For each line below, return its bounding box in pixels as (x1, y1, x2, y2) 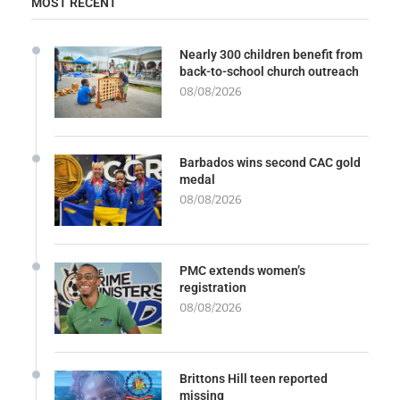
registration (179, 279, 246, 295)
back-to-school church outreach (179, 63, 359, 79)
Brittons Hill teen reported (179, 371, 328, 386)
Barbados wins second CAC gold (179, 154, 361, 170)
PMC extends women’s (179, 262, 305, 278)
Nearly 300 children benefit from (179, 46, 362, 62)
